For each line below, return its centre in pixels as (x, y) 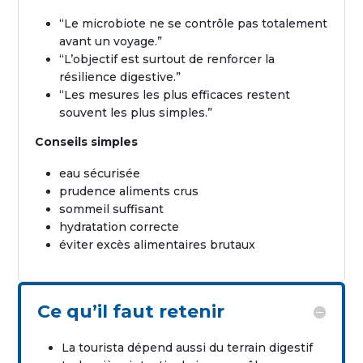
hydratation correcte (120, 226)
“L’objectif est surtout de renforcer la (167, 59)
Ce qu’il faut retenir (131, 311)
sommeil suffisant (112, 209)
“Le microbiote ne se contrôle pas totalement (194, 23)
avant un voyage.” (111, 41)
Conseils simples (87, 141)
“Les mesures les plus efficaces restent (175, 94)
